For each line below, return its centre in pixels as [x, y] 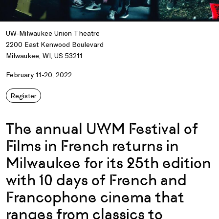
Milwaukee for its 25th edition [109, 163]
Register [23, 95]
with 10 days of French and [96, 180]
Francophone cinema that [95, 197]
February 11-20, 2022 [39, 74]
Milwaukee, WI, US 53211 [44, 55]
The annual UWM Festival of [102, 129]
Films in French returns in [92, 146]
